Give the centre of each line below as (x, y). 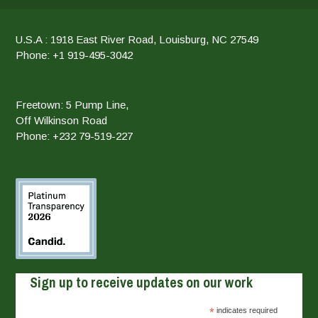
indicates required (246, 310)
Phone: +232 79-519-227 (75, 136)
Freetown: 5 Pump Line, (72, 105)
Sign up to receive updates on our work (142, 283)
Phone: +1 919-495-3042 (75, 55)
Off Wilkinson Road (62, 120)
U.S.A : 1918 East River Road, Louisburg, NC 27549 (137, 39)
